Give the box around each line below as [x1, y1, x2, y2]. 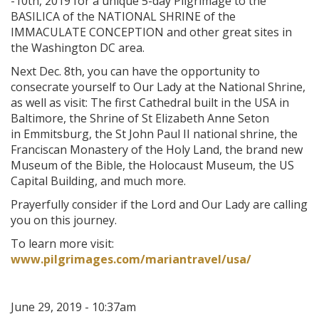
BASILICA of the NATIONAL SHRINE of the [11, 9, 236, 25]
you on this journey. [11, 212, 117, 229]
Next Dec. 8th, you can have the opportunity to [11, 63, 260, 80]
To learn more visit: [11, 236, 114, 252]
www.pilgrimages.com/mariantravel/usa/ [11, 251, 251, 268]
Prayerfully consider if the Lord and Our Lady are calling [11, 197, 308, 213]
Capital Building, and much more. [11, 173, 186, 189]
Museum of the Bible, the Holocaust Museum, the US [11, 157, 294, 174]
